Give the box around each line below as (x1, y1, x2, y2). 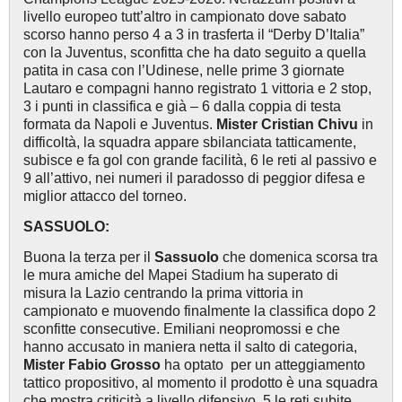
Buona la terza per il (23, 249, 151, 265)
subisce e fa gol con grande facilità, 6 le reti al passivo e (23, 152, 377, 168)
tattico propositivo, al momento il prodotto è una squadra (23, 374, 378, 390)
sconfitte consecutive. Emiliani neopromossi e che (23, 320, 340, 336)
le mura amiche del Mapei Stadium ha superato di (23, 267, 338, 283)
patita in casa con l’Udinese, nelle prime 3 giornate (23, 62, 345, 78)
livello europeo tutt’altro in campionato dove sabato (23, 8, 346, 24)
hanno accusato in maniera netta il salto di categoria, (23, 338, 357, 354)
